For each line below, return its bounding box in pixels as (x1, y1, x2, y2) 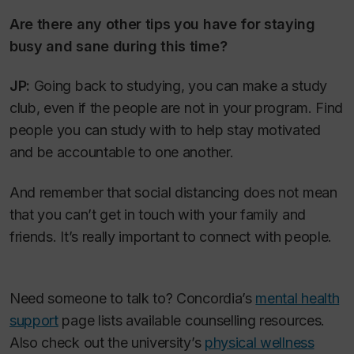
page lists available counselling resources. (58, 312, 325, 330)
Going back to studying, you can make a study (30, 77, 327, 95)
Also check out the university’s (9, 334, 205, 352)
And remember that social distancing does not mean (9, 183, 337, 201)
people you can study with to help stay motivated (9, 122, 321, 139)
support (9, 312, 58, 330)
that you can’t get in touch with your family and (9, 205, 306, 223)
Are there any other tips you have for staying (9, 15, 315, 32)
